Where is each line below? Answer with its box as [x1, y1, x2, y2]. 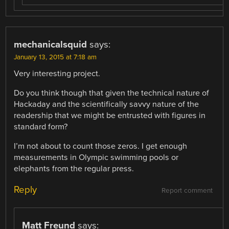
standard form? [14, 121, 68, 132]
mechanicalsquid [14, 38, 87, 50]
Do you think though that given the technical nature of [14, 87, 210, 98]
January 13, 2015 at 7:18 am [14, 53, 97, 61]
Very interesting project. [14, 68, 101, 79]
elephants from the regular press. [14, 163, 134, 174]
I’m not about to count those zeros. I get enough [14, 141, 188, 151]
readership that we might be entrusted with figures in [14, 110, 206, 121]
